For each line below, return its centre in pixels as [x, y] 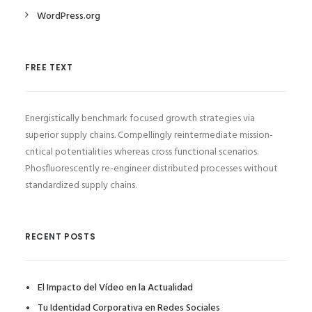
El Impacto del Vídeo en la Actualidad [115, 288]
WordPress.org [69, 16]
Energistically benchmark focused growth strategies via [140, 119]
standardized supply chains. [81, 186]
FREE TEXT [49, 67]
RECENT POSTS [61, 236]
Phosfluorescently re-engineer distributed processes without [151, 169]
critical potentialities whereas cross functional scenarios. [142, 152]
